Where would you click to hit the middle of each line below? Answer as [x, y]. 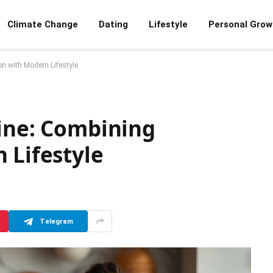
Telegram [56, 221]
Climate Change [43, 24]
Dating [113, 24]
